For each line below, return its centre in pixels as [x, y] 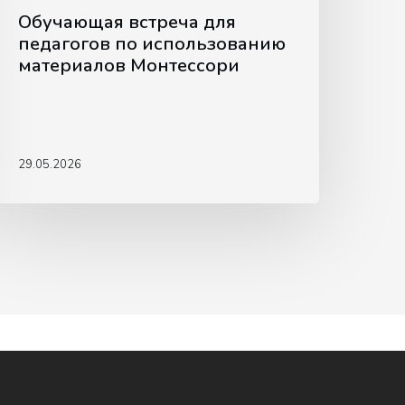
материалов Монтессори [129, 66]
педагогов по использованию [152, 44]
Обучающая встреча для [127, 23]
